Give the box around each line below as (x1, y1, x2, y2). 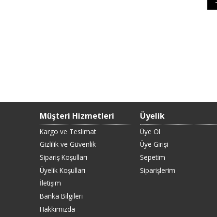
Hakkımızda (40, 204, 75, 214)
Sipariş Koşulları (40, 152, 87, 162)
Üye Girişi (139, 139, 168, 149)
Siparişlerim (139, 165, 175, 175)
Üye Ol (139, 126, 160, 136)
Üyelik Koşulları (40, 165, 85, 175)
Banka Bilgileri (40, 191, 83, 201)
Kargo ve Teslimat (40, 126, 96, 136)
